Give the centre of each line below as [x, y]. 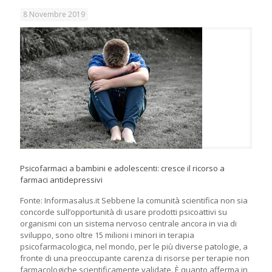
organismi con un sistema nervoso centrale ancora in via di [128, 224]
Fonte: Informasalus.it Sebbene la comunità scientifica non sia [134, 201]
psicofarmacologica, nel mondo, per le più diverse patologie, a [134, 247]
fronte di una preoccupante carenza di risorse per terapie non [135, 258]
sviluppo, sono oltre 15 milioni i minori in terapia [107, 235]
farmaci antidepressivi [61, 180]
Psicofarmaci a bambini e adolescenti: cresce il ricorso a [122, 168]
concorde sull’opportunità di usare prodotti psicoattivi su [124, 212]
